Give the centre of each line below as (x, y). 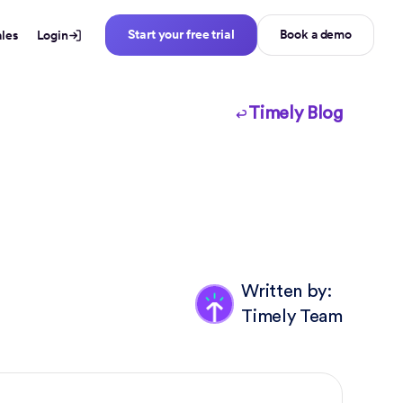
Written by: (287, 291)
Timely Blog (296, 113)
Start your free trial (181, 34)
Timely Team (292, 317)
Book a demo (315, 34)
